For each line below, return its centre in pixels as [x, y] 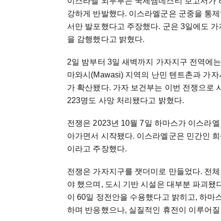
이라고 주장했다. [97, 149]
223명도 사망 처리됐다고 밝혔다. [126, 101]
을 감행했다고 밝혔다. [106, 39]
